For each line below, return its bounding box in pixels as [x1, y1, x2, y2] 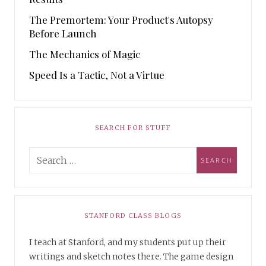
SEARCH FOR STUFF [95, 123, 171, 132]
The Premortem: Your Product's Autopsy [29, 12, 213, 26]
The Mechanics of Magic [29, 47, 140, 61]
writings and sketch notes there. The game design [29, 251, 233, 262]
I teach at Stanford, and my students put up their [29, 236, 226, 248]
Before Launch [29, 26, 97, 40]
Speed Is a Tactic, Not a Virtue [29, 68, 164, 81]
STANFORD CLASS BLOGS [84, 211, 182, 220]
